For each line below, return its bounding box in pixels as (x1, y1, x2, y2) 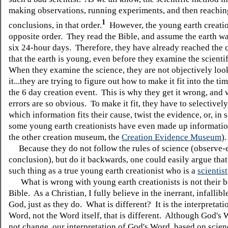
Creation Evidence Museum (122, 132, 221, 142)
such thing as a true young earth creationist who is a (9, 165, 197, 176)
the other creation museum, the (9, 132, 122, 142)
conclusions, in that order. (9, 20, 102, 30)
